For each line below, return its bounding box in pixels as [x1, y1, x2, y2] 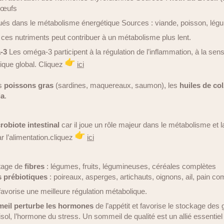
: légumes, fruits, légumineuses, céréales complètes [44, 162, 216, 170]
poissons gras [4, 81, 53, 89]
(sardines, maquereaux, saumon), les [53, 81, 179, 89]
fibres [24, 162, 44, 170]
